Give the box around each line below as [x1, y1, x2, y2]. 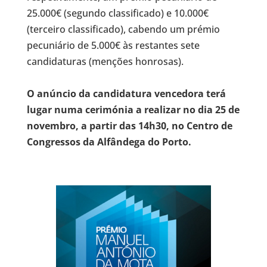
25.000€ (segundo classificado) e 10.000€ [26, 7, 209, 20]
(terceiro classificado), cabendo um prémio [26, 23, 220, 36]
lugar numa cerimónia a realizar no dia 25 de [26, 103, 240, 116]
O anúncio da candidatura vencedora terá [26, 87, 226, 100]
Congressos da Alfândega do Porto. [26, 135, 191, 148]
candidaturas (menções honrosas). [26, 55, 184, 68]
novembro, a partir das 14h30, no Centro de [26, 119, 232, 132]
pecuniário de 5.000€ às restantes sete [26, 39, 200, 52]
